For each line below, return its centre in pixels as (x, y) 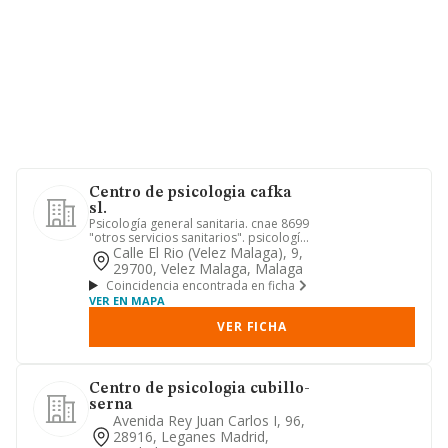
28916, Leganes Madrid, (191, 436)
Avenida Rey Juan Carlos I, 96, (209, 420)
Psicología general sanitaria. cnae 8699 (199, 223)
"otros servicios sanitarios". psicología (198, 237)
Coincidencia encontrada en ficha (200, 285)
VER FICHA (252, 326)
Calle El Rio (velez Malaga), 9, (208, 252)
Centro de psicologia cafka (190, 193)
